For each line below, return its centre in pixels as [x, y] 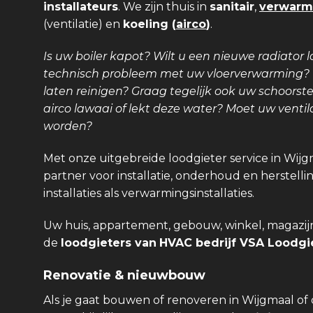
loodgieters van [109, 242]
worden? [68, 126]
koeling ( [150, 24]
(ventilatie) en [83, 24]
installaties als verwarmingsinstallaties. [149, 193]
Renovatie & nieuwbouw [124, 276]
